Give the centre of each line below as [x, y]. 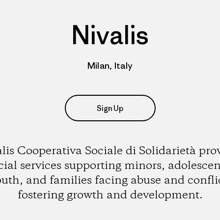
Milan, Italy [110, 66]
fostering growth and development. [110, 195]
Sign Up [110, 108]
